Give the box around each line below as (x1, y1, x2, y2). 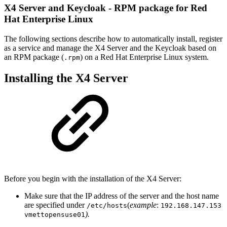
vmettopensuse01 (24, 211, 85, 219)
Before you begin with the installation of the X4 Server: (4, 174, 183, 183)
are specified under (24, 201, 87, 210)
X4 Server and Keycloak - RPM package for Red (4, 2, 207, 13)
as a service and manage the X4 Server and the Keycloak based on (4, 43, 216, 52)
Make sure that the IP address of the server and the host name (24, 192, 219, 201)
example (130, 201, 157, 210)
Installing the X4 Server (4, 71, 128, 85)
